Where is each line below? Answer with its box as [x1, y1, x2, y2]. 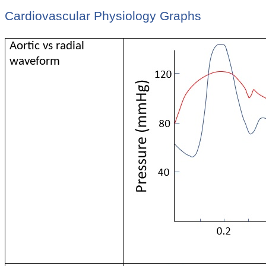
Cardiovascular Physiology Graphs [5, 9, 201, 23]
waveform [9, 55, 61, 68]
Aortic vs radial [9, 39, 85, 52]
